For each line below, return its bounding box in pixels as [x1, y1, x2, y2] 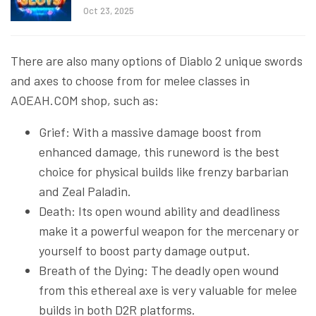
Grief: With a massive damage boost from [39, 123, 261, 140]
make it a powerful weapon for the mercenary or [39, 222, 299, 238]
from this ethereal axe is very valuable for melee [39, 281, 297, 298]
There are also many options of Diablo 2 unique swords [11, 52, 303, 68]
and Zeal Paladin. [39, 183, 131, 199]
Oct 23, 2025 [83, 4, 134, 16]
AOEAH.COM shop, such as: [11, 92, 159, 108]
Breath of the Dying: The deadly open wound [39, 262, 279, 278]
